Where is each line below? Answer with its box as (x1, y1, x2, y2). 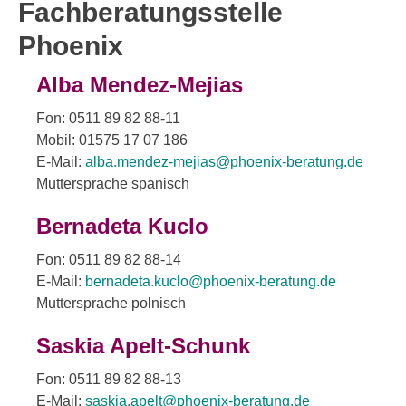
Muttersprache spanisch (36, 175, 189, 191)
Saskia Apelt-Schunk (36, 333, 250, 358)
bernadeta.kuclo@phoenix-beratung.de (85, 273, 336, 289)
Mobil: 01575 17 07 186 (36, 131, 188, 148)
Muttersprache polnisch (36, 295, 186, 311)
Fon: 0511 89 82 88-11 (36, 110, 180, 126)
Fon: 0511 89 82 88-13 (36, 371, 181, 387)
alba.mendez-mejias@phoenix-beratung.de (85, 153, 363, 169)
